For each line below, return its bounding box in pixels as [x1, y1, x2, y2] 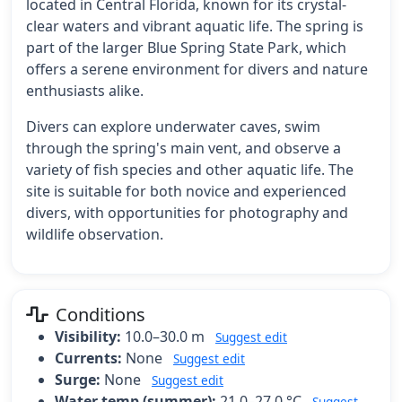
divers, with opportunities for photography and [26, 202, 348, 223]
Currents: [55, 347, 122, 368]
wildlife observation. [26, 223, 163, 244]
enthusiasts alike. [26, 80, 144, 100]
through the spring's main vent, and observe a [26, 137, 341, 158]
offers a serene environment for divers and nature [26, 58, 368, 79]
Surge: [55, 369, 100, 389]
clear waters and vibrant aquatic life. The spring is [26, 15, 363, 36]
